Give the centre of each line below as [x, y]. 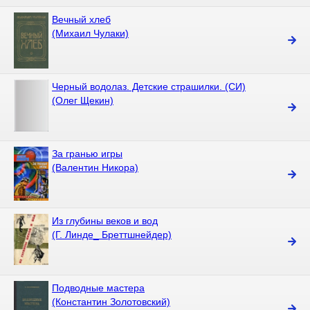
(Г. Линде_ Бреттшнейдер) [112, 235]
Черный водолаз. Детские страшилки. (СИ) [149, 86]
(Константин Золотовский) [111, 302]
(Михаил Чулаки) [90, 33]
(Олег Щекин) [83, 100]
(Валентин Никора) [95, 167]
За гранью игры [87, 154]
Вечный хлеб [81, 19]
